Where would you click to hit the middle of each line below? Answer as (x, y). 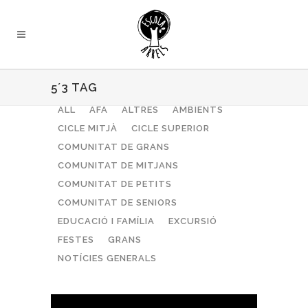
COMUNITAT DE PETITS (115, 184)
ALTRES (140, 110)
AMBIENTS (198, 110)
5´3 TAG (74, 87)
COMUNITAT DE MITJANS (118, 165)
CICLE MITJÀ (88, 128)
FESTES (76, 240)
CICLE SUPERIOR (170, 128)
